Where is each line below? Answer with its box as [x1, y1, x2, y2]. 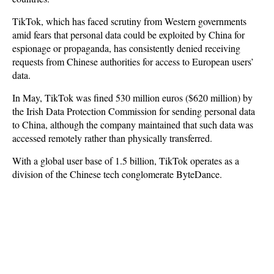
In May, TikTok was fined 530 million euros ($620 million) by [12, 91, 253, 104]
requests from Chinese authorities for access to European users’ [12, 55, 254, 68]
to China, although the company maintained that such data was [12, 118, 253, 131]
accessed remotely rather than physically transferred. [12, 131, 212, 144]
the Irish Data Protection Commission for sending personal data [12, 105, 255, 117]
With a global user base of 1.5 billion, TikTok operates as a [12, 154, 239, 167]
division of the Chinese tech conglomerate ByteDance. [12, 168, 222, 180]
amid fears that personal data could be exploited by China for [12, 28, 245, 41]
